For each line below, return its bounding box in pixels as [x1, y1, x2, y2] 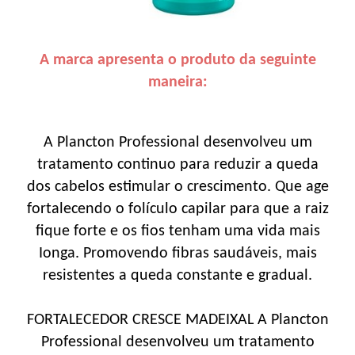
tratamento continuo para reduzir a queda [36, 156, 319, 173]
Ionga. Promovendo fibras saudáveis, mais [38, 245, 317, 261]
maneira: [147, 74, 208, 90]
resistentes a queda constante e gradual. [43, 267, 312, 284]
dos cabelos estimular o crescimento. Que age [26, 178, 329, 195]
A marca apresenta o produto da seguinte [39, 52, 316, 68]
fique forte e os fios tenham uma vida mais [35, 223, 320, 239]
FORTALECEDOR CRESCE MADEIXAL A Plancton [26, 311, 329, 328]
